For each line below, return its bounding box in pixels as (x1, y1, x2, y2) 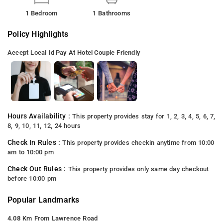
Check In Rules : (7, 138, 63, 147)
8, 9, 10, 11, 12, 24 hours (7, 121, 81, 129)
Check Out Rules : (7, 164, 68, 173)
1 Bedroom (25, 9, 58, 17)
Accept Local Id (7, 48, 54, 56)
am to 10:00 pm (7, 148, 54, 156)
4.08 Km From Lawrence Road (7, 214, 98, 222)
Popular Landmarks (7, 195, 80, 205)
